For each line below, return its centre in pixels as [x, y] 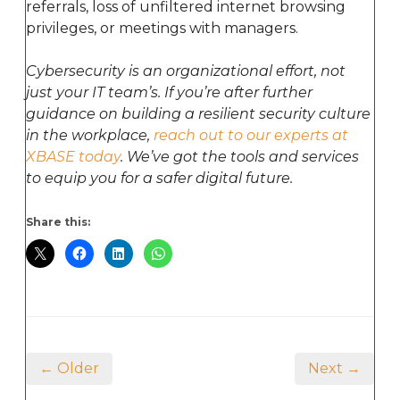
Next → [334, 368]
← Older [69, 368]
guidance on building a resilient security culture [198, 113]
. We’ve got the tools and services [240, 156]
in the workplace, [90, 135]
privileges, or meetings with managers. [162, 28]
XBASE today [73, 156]
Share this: [58, 221]
